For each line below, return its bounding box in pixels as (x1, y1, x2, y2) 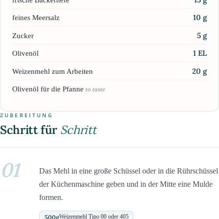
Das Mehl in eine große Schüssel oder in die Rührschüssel (39, 166, 218, 175)
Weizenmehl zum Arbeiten (12, 66, 93, 75)
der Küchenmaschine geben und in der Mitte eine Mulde (39, 179, 213, 188)
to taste (86, 85, 105, 93)
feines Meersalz (12, 13, 60, 22)
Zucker (12, 31, 34, 40)
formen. (39, 193, 63, 201)
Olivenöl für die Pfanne (12, 84, 86, 93)
